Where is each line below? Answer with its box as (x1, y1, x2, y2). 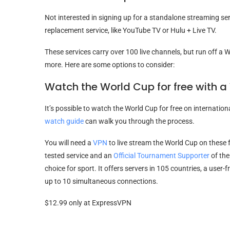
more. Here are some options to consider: (45, 60, 175, 69)
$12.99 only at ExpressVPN (45, 198, 131, 207)
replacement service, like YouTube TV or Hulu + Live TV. (45, 26, 217, 34)
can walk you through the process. (84, 117, 195, 125)
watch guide (45, 117, 84, 125)
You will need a (45, 138, 93, 147)
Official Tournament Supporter (113, 151, 209, 160)
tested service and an (45, 151, 113, 160)
